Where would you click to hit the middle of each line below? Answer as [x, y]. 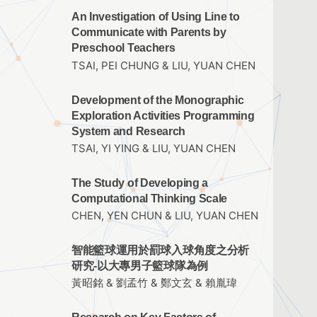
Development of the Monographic [158, 100]
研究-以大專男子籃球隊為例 [140, 265]
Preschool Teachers [123, 48]
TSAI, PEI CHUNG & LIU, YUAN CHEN [163, 65]
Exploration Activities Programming [163, 115]
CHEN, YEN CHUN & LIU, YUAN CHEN [165, 215]
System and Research [129, 131]
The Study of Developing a [140, 183]
